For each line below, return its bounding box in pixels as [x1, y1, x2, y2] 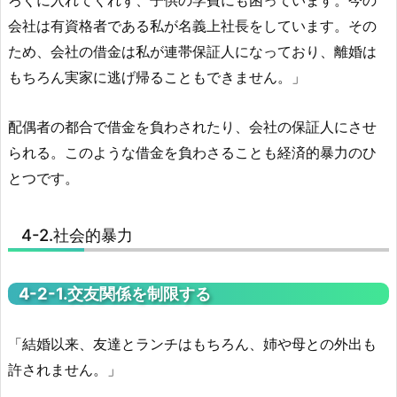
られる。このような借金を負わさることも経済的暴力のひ [8, 143, 377, 161]
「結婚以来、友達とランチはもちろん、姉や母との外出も [8, 334, 377, 353]
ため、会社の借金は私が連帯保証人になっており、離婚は [8, 43, 377, 61]
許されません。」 [8, 360, 121, 378]
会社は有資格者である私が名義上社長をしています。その [8, 17, 377, 35]
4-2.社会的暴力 [21, 224, 133, 245]
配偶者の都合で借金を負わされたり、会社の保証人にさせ [8, 117, 377, 136]
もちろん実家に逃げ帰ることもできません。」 [8, 68, 306, 87]
